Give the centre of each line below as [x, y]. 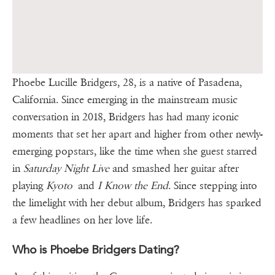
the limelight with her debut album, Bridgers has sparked [137, 203]
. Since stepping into [213, 185]
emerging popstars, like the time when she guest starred [135, 151]
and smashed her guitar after [174, 168]
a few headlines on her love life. [88, 220]
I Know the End [133, 185]
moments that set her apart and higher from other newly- [137, 134]
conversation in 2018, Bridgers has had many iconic [126, 117]
